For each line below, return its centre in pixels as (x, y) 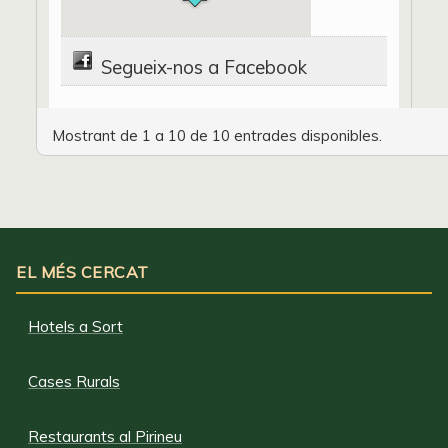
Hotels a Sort (75, 326)
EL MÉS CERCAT (82, 271)
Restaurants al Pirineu (105, 436)
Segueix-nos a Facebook (204, 66)
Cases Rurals (74, 381)
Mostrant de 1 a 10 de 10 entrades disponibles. (217, 135)
